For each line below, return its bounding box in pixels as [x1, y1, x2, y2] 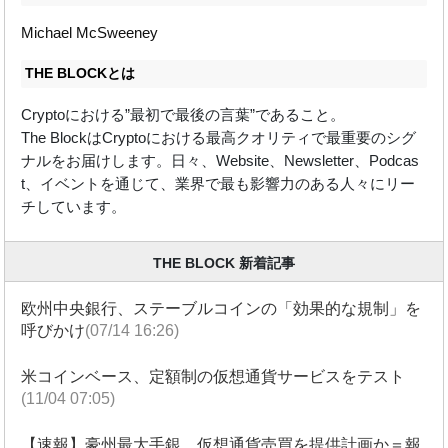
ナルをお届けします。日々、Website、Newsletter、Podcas [20, 151, 419, 169]
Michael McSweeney [20, 24, 158, 42]
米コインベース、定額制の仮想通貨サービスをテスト [21, 367, 406, 385]
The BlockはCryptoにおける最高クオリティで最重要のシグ [20, 128, 416, 146]
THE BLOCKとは [24, 65, 135, 81]
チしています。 [20, 197, 126, 215]
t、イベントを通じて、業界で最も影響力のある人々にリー [20, 174, 415, 192]
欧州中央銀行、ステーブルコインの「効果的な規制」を [21, 299, 422, 317]
